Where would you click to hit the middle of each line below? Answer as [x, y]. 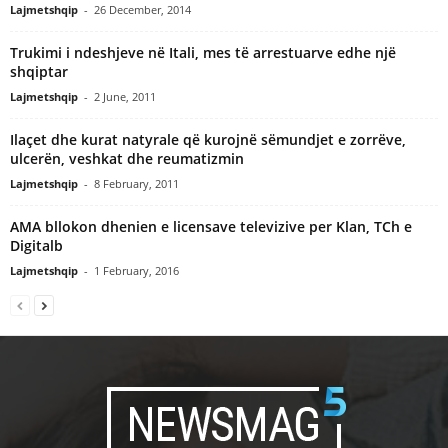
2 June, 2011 [125, 96]
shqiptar [39, 71]
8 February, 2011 [136, 183]
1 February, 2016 [136, 270]
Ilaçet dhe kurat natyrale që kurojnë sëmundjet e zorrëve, [208, 139]
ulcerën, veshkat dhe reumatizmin [127, 158]
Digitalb [36, 245]
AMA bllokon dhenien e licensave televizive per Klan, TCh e [211, 226]
